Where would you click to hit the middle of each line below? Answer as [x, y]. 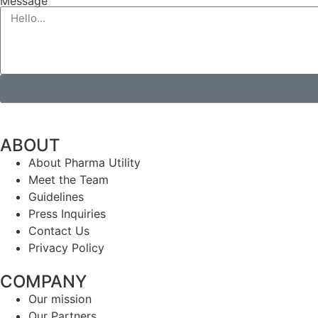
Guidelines [56, 197]
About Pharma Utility [84, 163]
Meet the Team [68, 180]
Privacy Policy [66, 248]
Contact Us [59, 231]
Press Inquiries [67, 214]
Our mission [60, 299]
